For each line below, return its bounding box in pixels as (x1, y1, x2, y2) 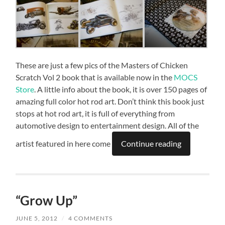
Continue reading (121, 139, 182, 149)
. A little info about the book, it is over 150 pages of (34, 84, 207, 94)
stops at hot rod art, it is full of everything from (16, 108, 175, 119)
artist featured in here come (16, 139, 113, 149)
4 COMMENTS (68, 214, 113, 222)
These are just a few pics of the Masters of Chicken (16, 60, 188, 70)
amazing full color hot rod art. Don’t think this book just (16, 96, 205, 106)
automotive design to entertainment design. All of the (16, 121, 199, 131)
